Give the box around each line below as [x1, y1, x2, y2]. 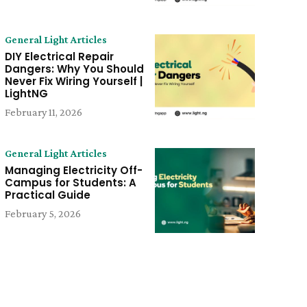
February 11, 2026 [4, 106, 82, 118]
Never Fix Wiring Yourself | [4, 73, 143, 88]
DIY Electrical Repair [4, 49, 114, 64]
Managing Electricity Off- [4, 163, 143, 178]
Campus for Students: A [4, 175, 136, 191]
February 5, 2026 [4, 208, 81, 220]
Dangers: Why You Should [4, 61, 144, 76]
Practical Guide [4, 188, 90, 203]
